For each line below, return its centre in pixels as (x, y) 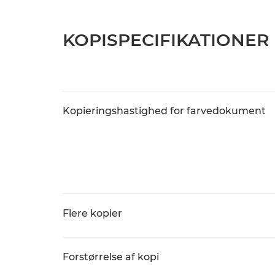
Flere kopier (92, 213)
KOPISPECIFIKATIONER (166, 40)
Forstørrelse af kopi (111, 257)
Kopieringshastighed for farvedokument (164, 111)
